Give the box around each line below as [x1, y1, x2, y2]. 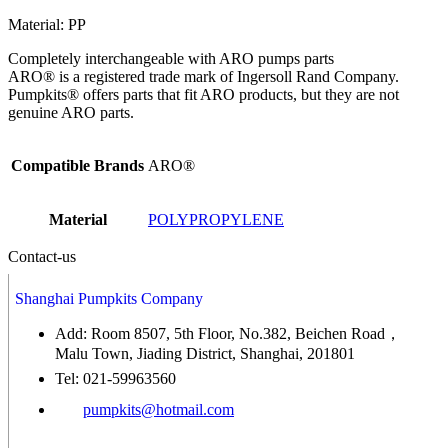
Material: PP [8, 16, 86, 34]
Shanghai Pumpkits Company [15, 290, 203, 308]
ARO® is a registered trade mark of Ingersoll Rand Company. [8, 68, 399, 86]
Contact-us [8, 248, 76, 266]
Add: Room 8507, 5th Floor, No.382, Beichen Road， [55, 325, 401, 343]
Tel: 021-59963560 [55, 370, 176, 388]
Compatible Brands [11, 157, 144, 175]
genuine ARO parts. [8, 104, 134, 122]
